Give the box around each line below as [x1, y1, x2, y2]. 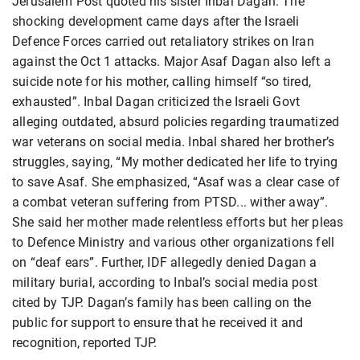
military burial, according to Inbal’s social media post [12, 274, 317, 290]
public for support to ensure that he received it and [12, 314, 304, 330]
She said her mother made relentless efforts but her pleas [12, 214, 344, 230]
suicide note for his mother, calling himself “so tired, [12, 73, 311, 89]
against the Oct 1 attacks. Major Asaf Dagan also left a [12, 53, 331, 69]
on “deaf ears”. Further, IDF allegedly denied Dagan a [12, 254, 317, 270]
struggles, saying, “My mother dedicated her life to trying [12, 153, 338, 170]
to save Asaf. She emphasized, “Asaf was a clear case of [12, 174, 340, 190]
